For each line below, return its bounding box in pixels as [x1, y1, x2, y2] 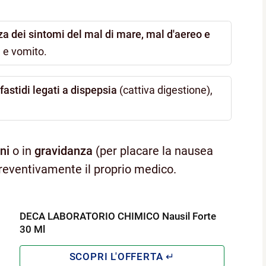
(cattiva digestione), [119, 83, 213, 96]
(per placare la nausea [93, 143, 213, 158]
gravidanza [34, 143, 93, 158]
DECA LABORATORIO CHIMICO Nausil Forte [19, 210, 216, 222]
